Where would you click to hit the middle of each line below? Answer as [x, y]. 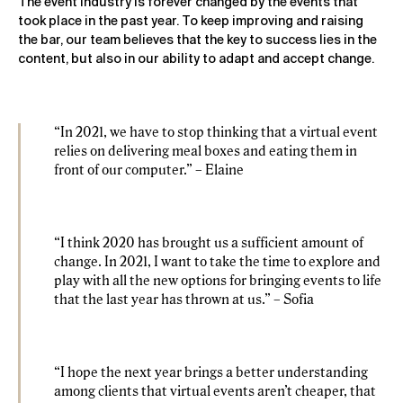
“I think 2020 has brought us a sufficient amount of [209, 244]
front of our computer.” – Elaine [149, 171]
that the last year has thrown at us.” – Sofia [184, 300]
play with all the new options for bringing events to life [218, 282]
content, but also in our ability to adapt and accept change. [196, 60]
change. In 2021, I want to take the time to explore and [217, 263]
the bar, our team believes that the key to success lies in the [197, 41]
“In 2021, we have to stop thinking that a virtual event [216, 133]
